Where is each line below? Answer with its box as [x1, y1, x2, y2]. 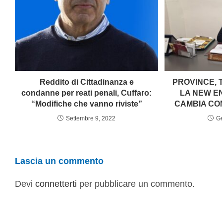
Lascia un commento [15, 156, 104, 166]
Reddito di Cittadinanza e [39, 78, 134, 87]
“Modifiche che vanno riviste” [31, 100, 142, 109]
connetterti [35, 179, 77, 189]
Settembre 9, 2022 [66, 115, 116, 122]
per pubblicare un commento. [77, 179, 195, 189]
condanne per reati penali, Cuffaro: [21, 89, 152, 98]
